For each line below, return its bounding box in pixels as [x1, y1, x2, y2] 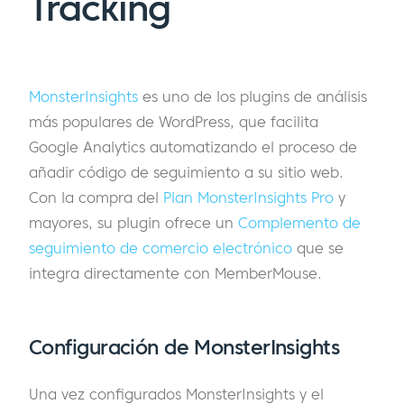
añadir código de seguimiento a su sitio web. [29, 163, 344, 182]
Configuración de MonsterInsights [29, 334, 340, 360]
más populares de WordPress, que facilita [29, 113, 318, 132]
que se [292, 239, 344, 258]
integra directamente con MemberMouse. [29, 264, 322, 283]
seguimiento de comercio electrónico [29, 239, 292, 258]
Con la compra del [29, 188, 163, 207]
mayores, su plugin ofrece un [29, 214, 238, 233]
